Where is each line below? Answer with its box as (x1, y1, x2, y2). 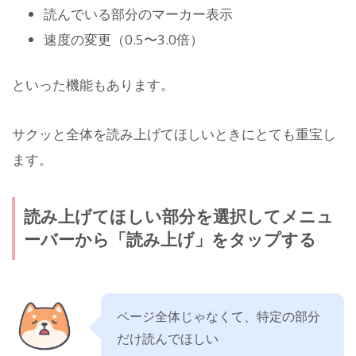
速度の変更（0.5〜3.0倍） (44, 29, 203, 48)
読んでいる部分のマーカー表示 (44, 4, 233, 23)
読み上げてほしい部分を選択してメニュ (23, 205, 334, 228)
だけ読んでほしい (117, 329, 219, 347)
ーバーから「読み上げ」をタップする (23, 228, 316, 251)
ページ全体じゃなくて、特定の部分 (117, 307, 320, 325)
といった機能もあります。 (12, 75, 174, 95)
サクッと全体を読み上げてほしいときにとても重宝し (12, 125, 336, 144)
